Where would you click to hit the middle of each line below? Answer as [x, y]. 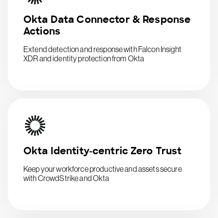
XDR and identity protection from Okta [84, 58]
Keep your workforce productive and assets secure [103, 169]
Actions [42, 31]
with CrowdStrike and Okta [66, 178]
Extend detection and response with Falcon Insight [102, 49]
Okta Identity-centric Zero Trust [103, 151]
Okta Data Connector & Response [107, 19]
